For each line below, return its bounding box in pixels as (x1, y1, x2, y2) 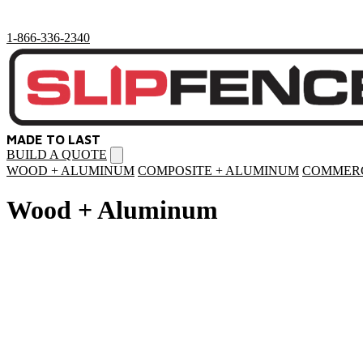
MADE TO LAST (6, 132, 100, 147)
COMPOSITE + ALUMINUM (138, 164, 299, 177)
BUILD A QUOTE (6, 147, 107, 161)
